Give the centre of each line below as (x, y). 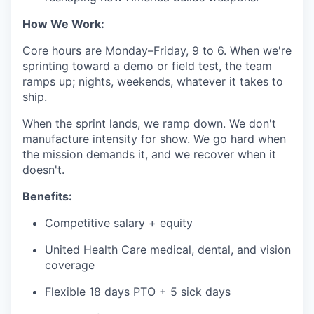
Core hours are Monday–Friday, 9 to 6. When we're (157, 50)
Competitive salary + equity (119, 223)
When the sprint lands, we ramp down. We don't (149, 123)
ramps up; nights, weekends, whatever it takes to (153, 81)
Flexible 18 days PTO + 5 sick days (138, 292)
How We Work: (63, 24)
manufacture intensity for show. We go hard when (154, 139)
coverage (70, 265)
